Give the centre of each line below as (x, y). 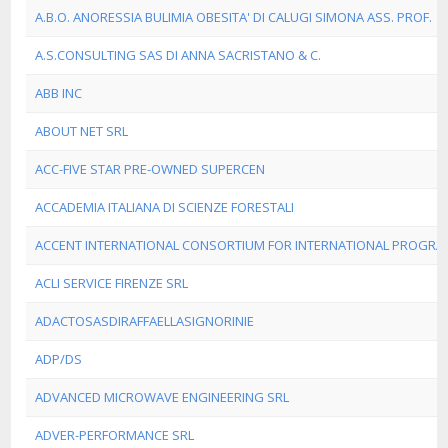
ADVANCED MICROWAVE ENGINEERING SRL (162, 397)
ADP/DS (58, 359)
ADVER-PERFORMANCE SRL (114, 435)
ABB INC (58, 93)
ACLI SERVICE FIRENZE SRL (111, 283)
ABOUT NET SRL (81, 131)
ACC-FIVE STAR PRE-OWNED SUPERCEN (150, 169)
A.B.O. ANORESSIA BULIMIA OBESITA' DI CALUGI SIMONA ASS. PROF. (233, 17)
